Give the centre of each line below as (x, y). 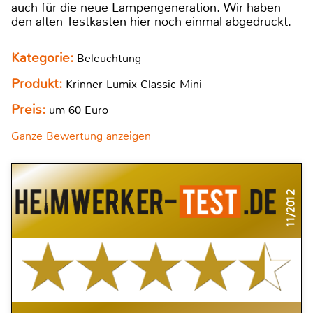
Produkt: (38, 83)
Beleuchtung (109, 58)
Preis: (28, 109)
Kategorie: (44, 58)
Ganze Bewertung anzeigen (81, 136)
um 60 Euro (77, 110)
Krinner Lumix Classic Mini (134, 84)
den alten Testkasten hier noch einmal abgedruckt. (151, 21)
